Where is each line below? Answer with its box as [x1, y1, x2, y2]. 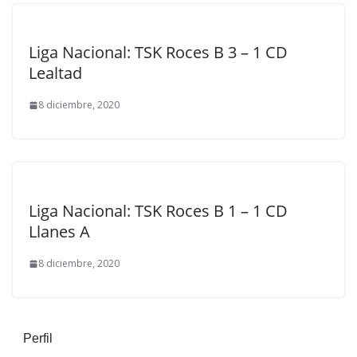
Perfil [23, 331, 53, 345]
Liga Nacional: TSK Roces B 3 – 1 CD [29, 41, 288, 63]
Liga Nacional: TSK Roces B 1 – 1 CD [29, 200, 288, 222]
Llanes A [29, 221, 90, 242]
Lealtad [29, 62, 82, 84]
